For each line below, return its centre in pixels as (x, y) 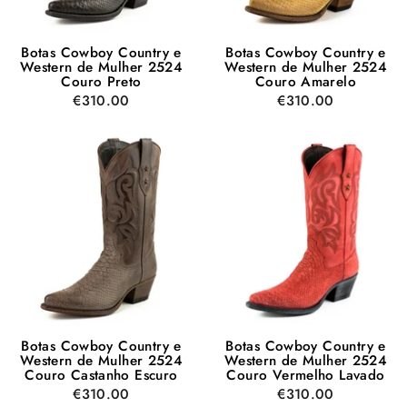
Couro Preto (101, 81)
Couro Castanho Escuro (101, 375)
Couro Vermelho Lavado (306, 375)
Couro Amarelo (306, 81)
